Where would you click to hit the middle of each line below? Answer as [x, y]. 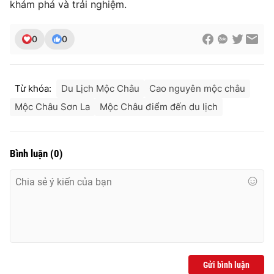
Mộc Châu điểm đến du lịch [159, 106]
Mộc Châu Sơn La [52, 106]
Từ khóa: [33, 88]
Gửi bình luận [226, 265]
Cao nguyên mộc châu [197, 88]
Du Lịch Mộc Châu [100, 88]
